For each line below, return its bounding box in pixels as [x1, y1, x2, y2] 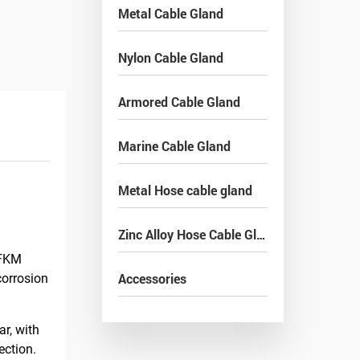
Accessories [118, 270, 186, 287]
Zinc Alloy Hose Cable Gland [256, 226, 266, 243]
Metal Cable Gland [118, 5, 223, 22]
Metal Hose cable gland [118, 182, 252, 198]
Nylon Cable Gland [118, 49, 223, 66]
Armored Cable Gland [118, 93, 240, 110]
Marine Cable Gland [118, 137, 231, 154]
